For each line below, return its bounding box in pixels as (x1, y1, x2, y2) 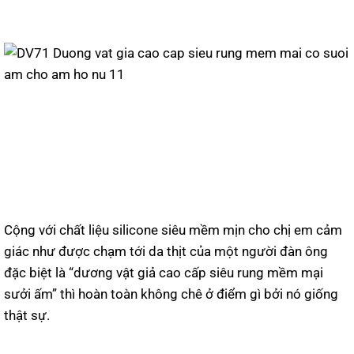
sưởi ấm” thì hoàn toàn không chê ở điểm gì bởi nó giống (4, 285, 338, 302)
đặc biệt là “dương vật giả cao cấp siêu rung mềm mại (4, 264, 323, 281)
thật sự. (4, 307, 50, 323)
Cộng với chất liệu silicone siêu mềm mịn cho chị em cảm (4, 221, 342, 238)
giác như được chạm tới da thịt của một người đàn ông (4, 243, 328, 259)
